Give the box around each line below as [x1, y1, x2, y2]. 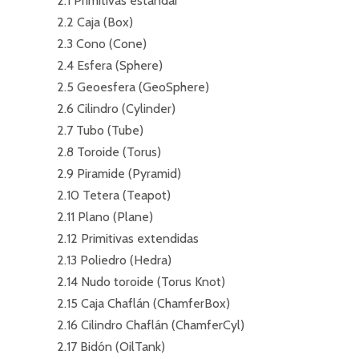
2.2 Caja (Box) [57, 14, 133, 30]
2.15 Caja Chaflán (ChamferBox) [57, 296, 230, 311]
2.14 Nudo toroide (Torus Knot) [57, 274, 225, 289]
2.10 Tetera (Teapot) [57, 188, 171, 203]
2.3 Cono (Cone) [57, 36, 147, 51]
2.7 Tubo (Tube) [57, 123, 143, 138]
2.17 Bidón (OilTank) [57, 339, 165, 354]
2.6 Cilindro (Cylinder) [57, 101, 175, 116]
